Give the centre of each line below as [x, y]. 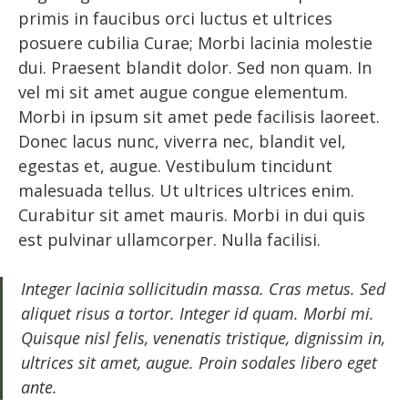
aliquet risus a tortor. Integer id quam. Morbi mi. [198, 313]
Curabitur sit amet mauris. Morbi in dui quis [192, 214]
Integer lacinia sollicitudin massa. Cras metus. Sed [203, 288]
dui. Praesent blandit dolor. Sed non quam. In [195, 67]
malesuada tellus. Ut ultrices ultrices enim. [186, 190]
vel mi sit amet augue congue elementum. [183, 92]
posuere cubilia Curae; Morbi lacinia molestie [195, 42]
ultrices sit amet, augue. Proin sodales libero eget [199, 362]
